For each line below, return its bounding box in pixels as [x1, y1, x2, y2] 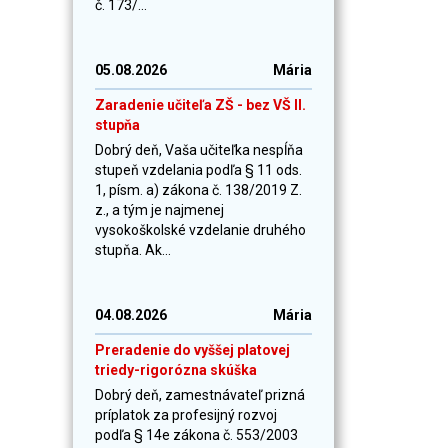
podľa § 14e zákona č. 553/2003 [95, 426, 298, 443]
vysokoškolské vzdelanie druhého [95, 221, 306, 238]
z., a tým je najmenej [95, 201, 224, 218]
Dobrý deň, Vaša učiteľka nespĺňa [95, 141, 303, 158]
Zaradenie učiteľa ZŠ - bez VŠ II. [95, 96, 306, 113]
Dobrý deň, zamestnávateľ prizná [95, 386, 305, 403]
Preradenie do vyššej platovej [95, 341, 290, 358]
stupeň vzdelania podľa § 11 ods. [95, 161, 302, 178]
